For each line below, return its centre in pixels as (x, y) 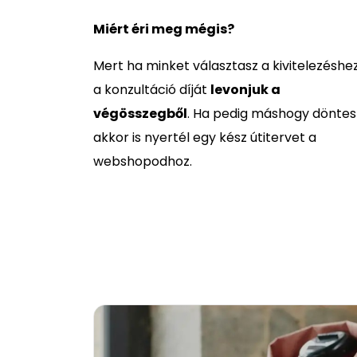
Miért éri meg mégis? (164, 29)
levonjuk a (245, 90)
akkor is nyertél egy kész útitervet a (205, 137)
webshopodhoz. (143, 161)
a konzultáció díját (152, 90)
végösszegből (140, 114)
